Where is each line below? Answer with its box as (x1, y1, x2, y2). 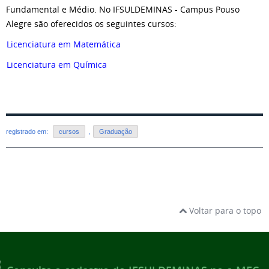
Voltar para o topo (187, 205, 261, 217)
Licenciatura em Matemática (7, 38, 121, 50)
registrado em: (6, 128, 50, 136)
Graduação (99, 128, 132, 136)
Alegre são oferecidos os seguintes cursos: (6, 18, 177, 29)
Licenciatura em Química (7, 59, 107, 70)
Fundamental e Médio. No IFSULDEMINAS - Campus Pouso (6, 4, 240, 15)
